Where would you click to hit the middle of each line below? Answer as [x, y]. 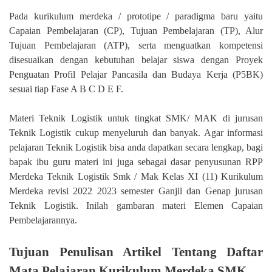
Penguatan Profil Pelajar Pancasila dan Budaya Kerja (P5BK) [136, 75]
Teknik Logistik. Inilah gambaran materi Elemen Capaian [136, 206]
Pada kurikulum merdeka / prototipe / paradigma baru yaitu [136, 16]
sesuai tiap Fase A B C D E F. [66, 89]
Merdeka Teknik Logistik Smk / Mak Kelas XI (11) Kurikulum [136, 177]
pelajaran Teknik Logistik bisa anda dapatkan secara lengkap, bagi [136, 148]
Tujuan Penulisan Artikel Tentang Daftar [136, 252]
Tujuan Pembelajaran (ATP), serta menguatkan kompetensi [136, 46]
